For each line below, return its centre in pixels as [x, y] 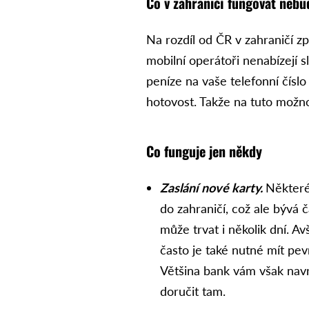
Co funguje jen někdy [205, 151]
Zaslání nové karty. [213, 187]
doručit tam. [193, 291]
